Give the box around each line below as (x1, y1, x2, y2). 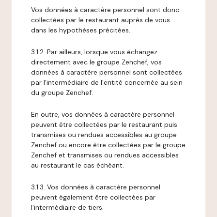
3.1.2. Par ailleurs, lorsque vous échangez (31, 47, 157, 56)
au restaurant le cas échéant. (31, 161, 124, 170)
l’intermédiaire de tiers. (31, 203, 104, 212)
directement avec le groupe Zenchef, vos (31, 58, 162, 66)
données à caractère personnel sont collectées (31, 68, 182, 77)
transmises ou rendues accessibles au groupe (31, 130, 177, 139)
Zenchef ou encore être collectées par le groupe (31, 140, 186, 149)
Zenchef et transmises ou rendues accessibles (31, 151, 179, 159)
